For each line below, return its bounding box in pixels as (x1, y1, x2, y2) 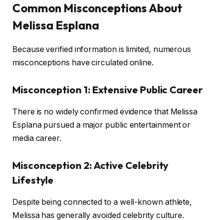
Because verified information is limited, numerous (12, 44, 192, 54)
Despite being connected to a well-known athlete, (12, 197, 192, 207)
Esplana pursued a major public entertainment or (12, 120, 191, 130)
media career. (12, 133, 61, 143)
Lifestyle (12, 174, 54, 187)
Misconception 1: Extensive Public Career (12, 83, 203, 96)
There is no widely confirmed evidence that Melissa (12, 107, 198, 116)
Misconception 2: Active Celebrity (12, 159, 169, 172)
